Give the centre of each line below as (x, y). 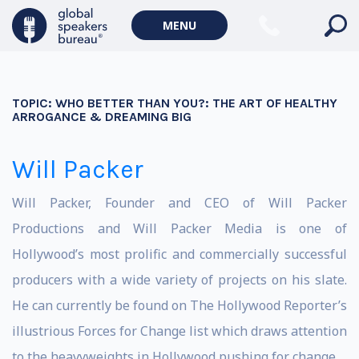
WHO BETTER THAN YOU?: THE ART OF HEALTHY (196, 103)
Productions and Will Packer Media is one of (179, 228)
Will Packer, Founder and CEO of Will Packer (179, 203)
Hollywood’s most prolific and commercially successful (179, 254)
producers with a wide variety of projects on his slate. (179, 280)
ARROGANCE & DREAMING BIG (102, 117)
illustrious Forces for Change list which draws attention (179, 331)
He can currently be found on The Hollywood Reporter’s (179, 305)
